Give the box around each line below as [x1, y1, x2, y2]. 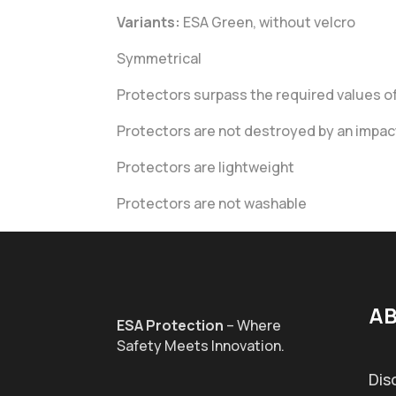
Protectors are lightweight [117, 156, 294, 177]
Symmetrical [117, 48, 202, 68]
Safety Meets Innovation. [117, 336, 285, 356]
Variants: [117, 11, 180, 32]
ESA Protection [117, 316, 224, 336]
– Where [224, 316, 281, 336]
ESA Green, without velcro [180, 11, 355, 32]
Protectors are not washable [117, 193, 307, 213]
